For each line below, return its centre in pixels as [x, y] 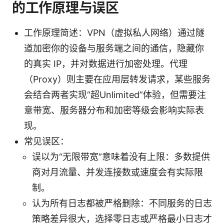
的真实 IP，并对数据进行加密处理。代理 [106, 63]
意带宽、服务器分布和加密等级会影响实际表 [114, 110]
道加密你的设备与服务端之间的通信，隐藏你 [114, 48]
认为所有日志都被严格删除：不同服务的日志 [122, 203]
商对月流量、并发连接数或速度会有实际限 [117, 172]
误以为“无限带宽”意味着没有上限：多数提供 [121, 156]
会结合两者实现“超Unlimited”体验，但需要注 [115, 94]
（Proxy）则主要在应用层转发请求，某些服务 [117, 79]
